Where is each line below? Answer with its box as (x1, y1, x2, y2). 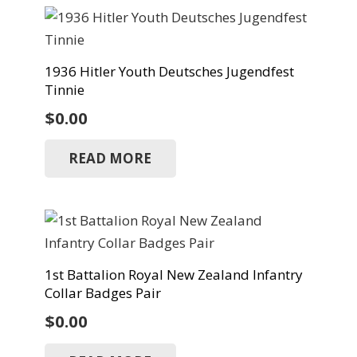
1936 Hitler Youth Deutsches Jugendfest (44, 61, 294, 80)
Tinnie (44, 80, 84, 99)
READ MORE (69, 149, 152, 168)
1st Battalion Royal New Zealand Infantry (44, 265, 303, 284)
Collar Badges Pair (44, 284, 161, 303)
